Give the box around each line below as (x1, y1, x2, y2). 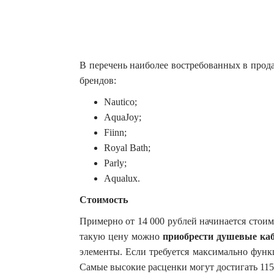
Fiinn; (104, 127, 129, 138)
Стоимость (80, 194, 128, 205)
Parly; (104, 157, 129, 168)
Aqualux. (104, 172, 143, 183)
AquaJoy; (104, 111, 144, 122)
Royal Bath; (104, 142, 153, 153)
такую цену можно (80, 231, 163, 242)
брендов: (80, 75, 116, 86)
